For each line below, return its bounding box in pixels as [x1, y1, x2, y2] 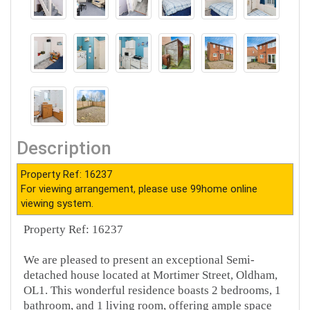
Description [17, 137, 112, 158]
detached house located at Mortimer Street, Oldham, [24, 268, 278, 282]
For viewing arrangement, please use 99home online [21, 182, 258, 195]
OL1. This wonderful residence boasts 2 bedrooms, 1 [24, 283, 282, 297]
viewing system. [21, 197, 94, 210]
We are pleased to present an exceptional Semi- [24, 253, 255, 266]
